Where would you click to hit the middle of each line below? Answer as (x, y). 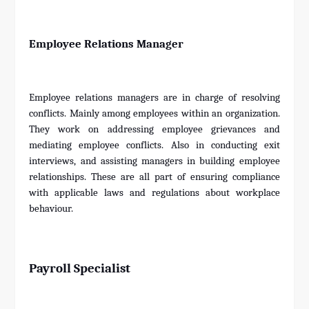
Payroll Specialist (80, 269)
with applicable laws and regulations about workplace (154, 193)
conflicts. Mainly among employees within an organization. (154, 114)
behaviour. (51, 209)
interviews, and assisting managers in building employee (154, 161)
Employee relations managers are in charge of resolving (154, 98)
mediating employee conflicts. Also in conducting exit (154, 146)
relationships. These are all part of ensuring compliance (154, 177)
